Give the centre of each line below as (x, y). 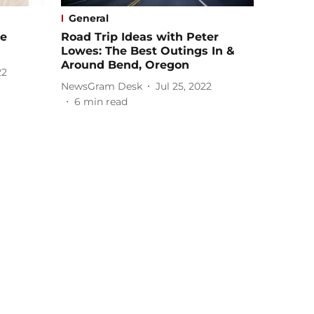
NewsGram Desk (102, 86)
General (89, 19)
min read (105, 102)
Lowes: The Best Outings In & (148, 51)
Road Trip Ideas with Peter (140, 37)
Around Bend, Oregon (125, 65)
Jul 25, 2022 (184, 86)
